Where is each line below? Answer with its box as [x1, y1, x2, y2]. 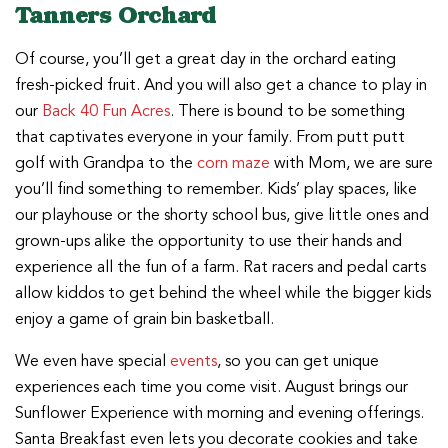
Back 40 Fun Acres [42, 99, 170, 124]
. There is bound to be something [170, 99, 405, 124]
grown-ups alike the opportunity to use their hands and [15, 229, 402, 254]
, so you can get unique [217, 349, 379, 374]
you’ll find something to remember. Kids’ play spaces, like [15, 177, 417, 202]
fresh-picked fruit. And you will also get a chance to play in [15, 73, 427, 98]
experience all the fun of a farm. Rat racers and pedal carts [15, 255, 426, 280]
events [170, 349, 217, 374]
